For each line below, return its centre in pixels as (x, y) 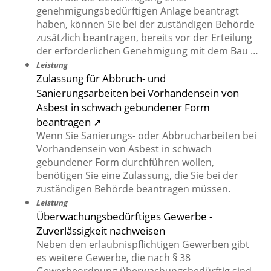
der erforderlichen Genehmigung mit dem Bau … (147, 51)
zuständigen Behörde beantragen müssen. (133, 189)
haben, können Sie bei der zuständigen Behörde (145, 24)
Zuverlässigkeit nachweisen (101, 231)
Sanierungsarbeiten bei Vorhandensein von (138, 93)
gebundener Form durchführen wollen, (125, 162)
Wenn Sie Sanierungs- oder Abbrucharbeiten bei (146, 136)
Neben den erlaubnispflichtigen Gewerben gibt (143, 245)
